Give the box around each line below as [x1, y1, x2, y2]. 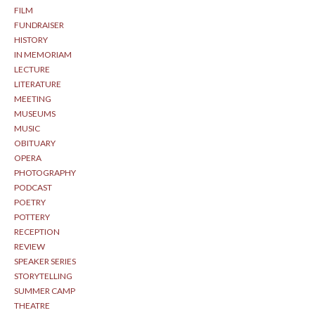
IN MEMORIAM [14, 49, 72, 60]
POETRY [14, 197, 46, 207]
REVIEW [14, 241, 45, 252]
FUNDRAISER [14, 20, 64, 30]
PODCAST [14, 182, 52, 193]
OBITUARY [14, 138, 56, 148]
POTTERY [14, 212, 50, 222]
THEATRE [14, 300, 50, 311]
